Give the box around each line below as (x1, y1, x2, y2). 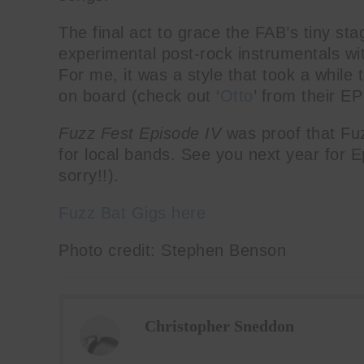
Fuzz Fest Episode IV (58, 123, 221, 142)
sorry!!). (58, 166, 119, 184)
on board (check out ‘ (58, 86, 220, 105)
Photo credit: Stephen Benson (58, 240, 286, 259)
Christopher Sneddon (145, 316, 294, 335)
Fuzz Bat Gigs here (58, 203, 206, 222)
